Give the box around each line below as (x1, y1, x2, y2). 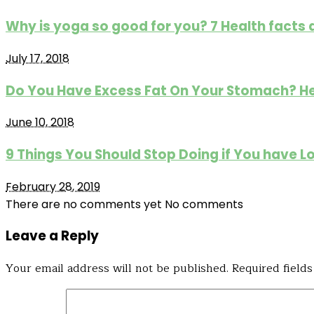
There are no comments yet (6, 196, 165, 212)
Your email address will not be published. (6, 259, 228, 278)
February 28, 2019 (6, 178, 100, 195)
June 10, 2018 (6, 114, 74, 131)
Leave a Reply (6, 226, 99, 246)
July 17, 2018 (6, 50, 69, 67)
